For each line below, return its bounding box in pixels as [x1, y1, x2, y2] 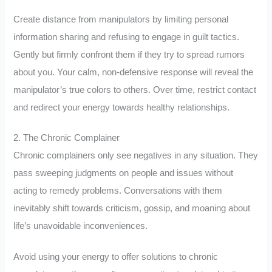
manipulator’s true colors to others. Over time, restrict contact [13, 84, 257, 95]
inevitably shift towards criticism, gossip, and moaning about [13, 203, 251, 214]
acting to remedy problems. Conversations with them [13, 186, 223, 196]
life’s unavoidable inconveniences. [13, 221, 148, 231]
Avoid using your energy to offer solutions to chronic [13, 252, 219, 262]
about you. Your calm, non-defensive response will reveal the [13, 67, 254, 77]
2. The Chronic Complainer [13, 133, 120, 143]
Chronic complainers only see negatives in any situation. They [13, 151, 259, 161]
